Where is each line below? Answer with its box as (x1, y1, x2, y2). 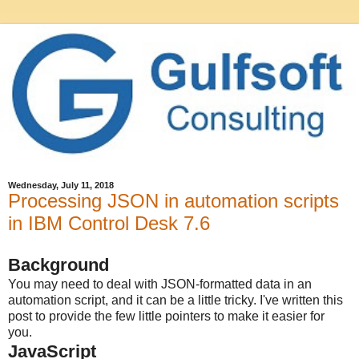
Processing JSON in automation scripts (8, 190, 339, 212)
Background (8, 254, 109, 275)
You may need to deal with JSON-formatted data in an (8, 276, 312, 291)
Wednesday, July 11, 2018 (8, 180, 114, 190)
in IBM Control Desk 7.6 (8, 212, 210, 234)
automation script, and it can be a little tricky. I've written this (8, 292, 343, 307)
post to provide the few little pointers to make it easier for (8, 309, 325, 323)
